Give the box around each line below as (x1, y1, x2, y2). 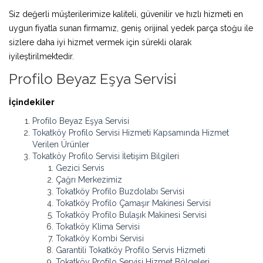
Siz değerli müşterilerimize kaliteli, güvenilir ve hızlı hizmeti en (9, 9, 243, 19)
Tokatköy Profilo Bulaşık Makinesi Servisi (56, 210, 207, 220)
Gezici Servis (56, 163, 104, 173)
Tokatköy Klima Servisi (56, 221, 140, 231)
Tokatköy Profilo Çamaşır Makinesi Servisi (56, 198, 211, 208)
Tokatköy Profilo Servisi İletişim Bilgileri (32, 151, 179, 161)
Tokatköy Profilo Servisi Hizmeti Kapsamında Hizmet (32, 127, 229, 137)
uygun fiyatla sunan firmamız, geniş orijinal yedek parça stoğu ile (9, 23, 253, 33)
